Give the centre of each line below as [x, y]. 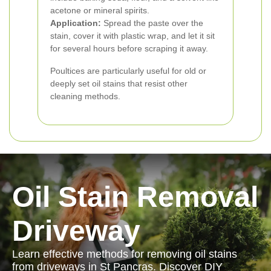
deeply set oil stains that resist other [119, 83]
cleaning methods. [85, 96]
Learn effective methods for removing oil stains [125, 254]
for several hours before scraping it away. [129, 48]
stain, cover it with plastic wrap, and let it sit [132, 35]
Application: [76, 23]
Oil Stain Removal [135, 197]
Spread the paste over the [152, 23]
